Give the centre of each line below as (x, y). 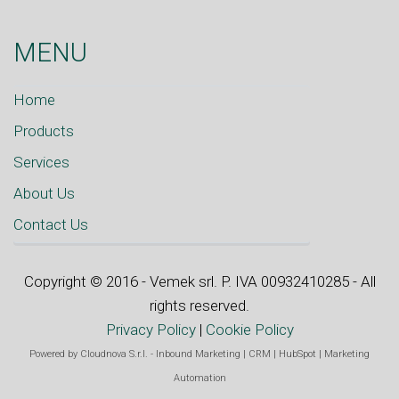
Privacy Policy (151, 329)
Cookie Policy (249, 329)
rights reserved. (199, 305)
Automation (199, 378)
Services (41, 162)
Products (44, 130)
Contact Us (51, 224)
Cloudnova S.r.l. (114, 354)
